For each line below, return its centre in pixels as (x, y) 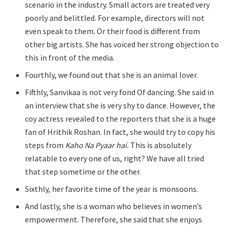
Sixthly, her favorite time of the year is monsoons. (112, 189)
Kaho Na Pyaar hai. (97, 145)
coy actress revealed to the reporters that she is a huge (121, 119)
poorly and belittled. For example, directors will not (115, 18)
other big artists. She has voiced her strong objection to (122, 45)
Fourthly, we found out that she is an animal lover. (112, 75)
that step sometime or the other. (84, 172)
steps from (45, 145)
